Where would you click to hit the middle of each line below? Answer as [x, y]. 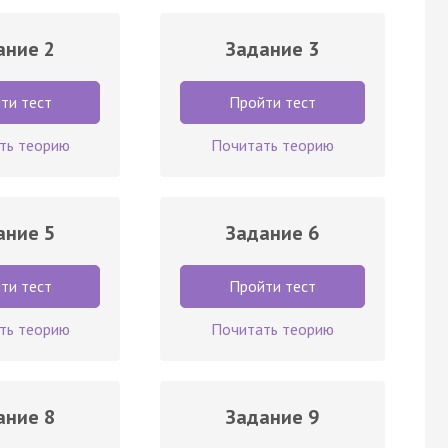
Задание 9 [272, 416]
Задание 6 [272, 232]
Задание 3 [272, 48]
